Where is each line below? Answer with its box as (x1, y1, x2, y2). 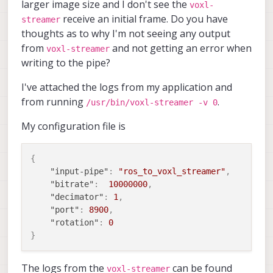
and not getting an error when (110, 41, 252, 55)
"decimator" (50, 192, 104, 202)
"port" (50, 205, 79, 215)
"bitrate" (50, 179, 94, 190)
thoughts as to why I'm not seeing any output (21, 27, 230, 41)
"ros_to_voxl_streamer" (118, 166, 225, 177)
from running (21, 95, 86, 109)
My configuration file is (21, 119, 126, 133)
